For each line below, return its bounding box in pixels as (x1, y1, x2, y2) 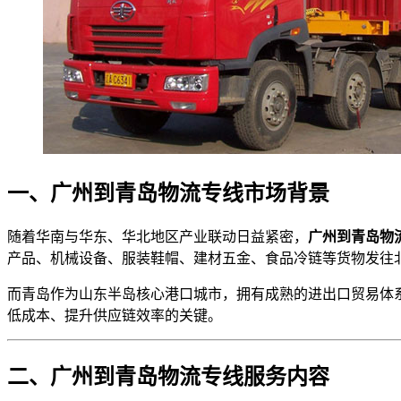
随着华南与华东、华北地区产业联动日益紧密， (7, 228, 308, 244)
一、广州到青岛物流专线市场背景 (7, 181, 329, 205)
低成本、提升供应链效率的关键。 (7, 307, 222, 323)
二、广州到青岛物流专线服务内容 (7, 364, 329, 388)
